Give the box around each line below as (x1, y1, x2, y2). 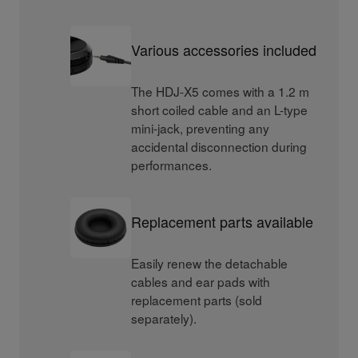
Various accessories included (131, 39, 317, 61)
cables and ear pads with (131, 272, 271, 290)
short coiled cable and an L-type (131, 100, 308, 118)
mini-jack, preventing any (131, 118, 270, 137)
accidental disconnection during (131, 137, 308, 155)
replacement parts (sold (131, 290, 263, 308)
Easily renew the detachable (131, 253, 288, 272)
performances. (131, 155, 213, 173)
